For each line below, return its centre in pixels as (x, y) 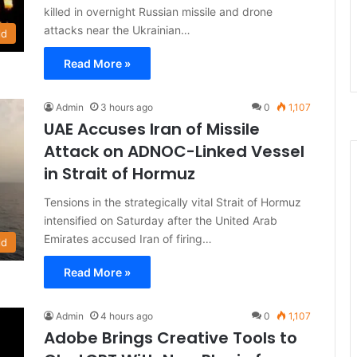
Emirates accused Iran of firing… (128, 239)
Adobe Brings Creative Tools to (171, 338)
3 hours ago (127, 107)
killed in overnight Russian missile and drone (158, 12)
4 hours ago (127, 316)
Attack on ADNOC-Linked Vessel (174, 151)
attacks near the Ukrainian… (117, 30)
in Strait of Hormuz (120, 174)
